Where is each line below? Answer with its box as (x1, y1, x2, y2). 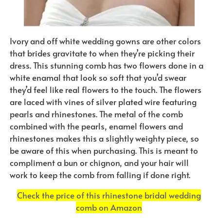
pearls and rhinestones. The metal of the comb (10, 108, 183, 120)
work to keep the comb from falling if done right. (10, 168, 190, 181)
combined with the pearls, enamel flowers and (10, 120, 183, 132)
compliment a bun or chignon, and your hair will (10, 156, 189, 168)
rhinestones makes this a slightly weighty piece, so (10, 132, 199, 144)
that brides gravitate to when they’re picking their (10, 47, 195, 59)
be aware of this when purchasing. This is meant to (10, 144, 198, 156)
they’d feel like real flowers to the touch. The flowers (10, 83, 201, 95)
